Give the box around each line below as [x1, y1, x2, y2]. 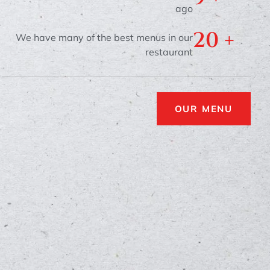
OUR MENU [174, 103, 233, 115]
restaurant [145, 45, 193, 58]
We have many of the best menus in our [16, 31, 193, 43]
